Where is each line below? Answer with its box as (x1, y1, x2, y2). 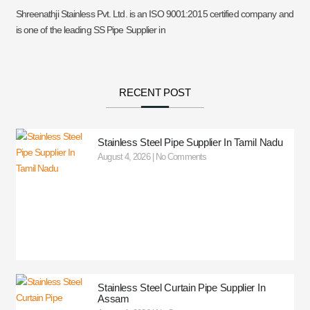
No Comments (153, 151, 207, 162)
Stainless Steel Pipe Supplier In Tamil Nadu (98, 136, 283, 148)
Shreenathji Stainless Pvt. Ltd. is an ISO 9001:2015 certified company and (15, 8, 293, 19)
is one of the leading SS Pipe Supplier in (15, 24, 165, 35)
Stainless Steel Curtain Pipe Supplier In (98, 281, 266, 293)
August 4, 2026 (98, 151, 152, 162)
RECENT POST (119, 86, 191, 98)
